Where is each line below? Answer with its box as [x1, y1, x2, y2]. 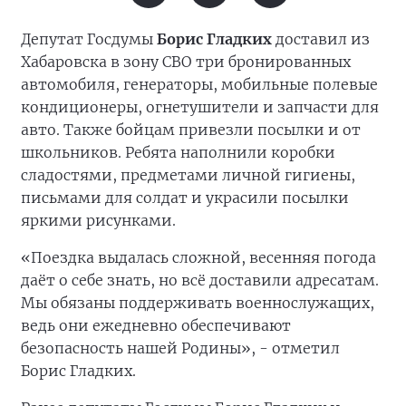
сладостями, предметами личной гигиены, [21, 166, 355, 184]
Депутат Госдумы [21, 30, 157, 48]
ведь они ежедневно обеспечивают [21, 316, 291, 334]
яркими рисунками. [21, 211, 176, 229]
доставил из [272, 30, 370, 48]
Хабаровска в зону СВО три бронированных [21, 53, 351, 71]
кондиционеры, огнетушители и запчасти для [21, 98, 379, 116]
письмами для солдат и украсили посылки [21, 188, 349, 207]
